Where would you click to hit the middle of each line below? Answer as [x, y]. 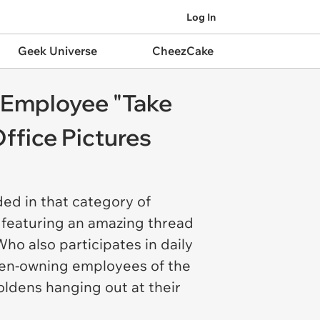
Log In [201, 17]
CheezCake [182, 51]
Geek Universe [57, 51]
